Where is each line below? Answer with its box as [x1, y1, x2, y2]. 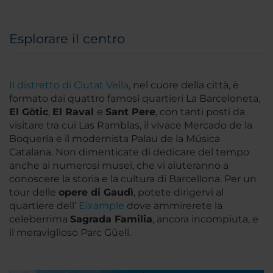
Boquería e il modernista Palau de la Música [9, 133, 220, 145]
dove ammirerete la [124, 200, 222, 212]
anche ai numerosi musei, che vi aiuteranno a [9, 160, 229, 172]
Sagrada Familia [70, 213, 152, 225]
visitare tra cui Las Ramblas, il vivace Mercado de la [9, 119, 252, 132]
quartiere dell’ [9, 200, 79, 212]
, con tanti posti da [155, 106, 245, 118]
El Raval [52, 106, 97, 118]
